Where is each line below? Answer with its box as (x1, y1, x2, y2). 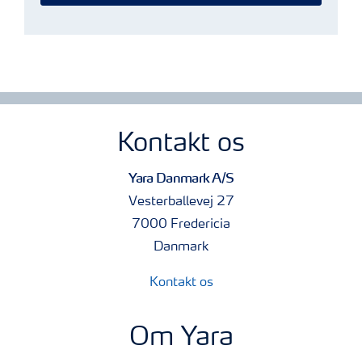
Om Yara (128, 326, 234, 351)
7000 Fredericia (132, 218, 230, 231)
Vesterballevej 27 (128, 196, 234, 208)
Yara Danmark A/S (128, 170, 234, 186)
